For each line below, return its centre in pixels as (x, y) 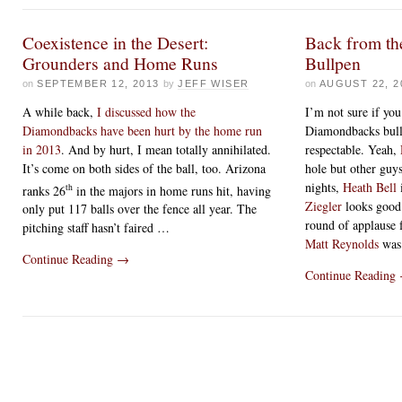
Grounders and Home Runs (120, 63)
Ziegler (324, 205)
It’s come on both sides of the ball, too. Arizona (144, 168)
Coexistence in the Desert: (115, 42)
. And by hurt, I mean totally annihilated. (166, 149)
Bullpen (333, 63)
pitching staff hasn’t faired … (96, 228)
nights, (324, 187)
